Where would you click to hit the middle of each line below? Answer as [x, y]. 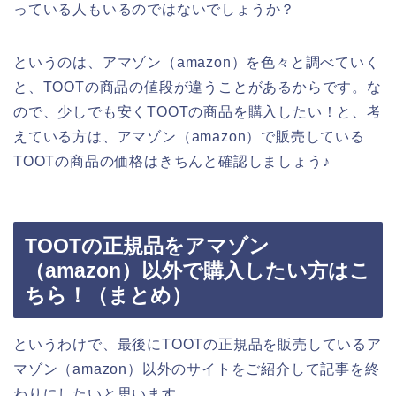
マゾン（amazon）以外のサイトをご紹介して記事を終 [197, 369]
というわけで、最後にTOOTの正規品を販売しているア [198, 345]
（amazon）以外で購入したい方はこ [198, 271]
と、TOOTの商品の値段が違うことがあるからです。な [198, 87]
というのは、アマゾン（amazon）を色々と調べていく [197, 62]
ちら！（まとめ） [108, 296]
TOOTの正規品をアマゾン [147, 246]
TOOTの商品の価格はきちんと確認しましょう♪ [172, 161]
